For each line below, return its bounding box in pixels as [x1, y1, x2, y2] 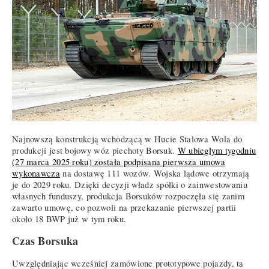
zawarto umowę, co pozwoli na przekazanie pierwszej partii [12, 201, 237, 213]
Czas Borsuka [12, 233, 79, 249]
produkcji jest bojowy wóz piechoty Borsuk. [12, 144, 178, 156]
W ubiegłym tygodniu [177, 144, 256, 156]
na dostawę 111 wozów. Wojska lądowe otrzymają [59, 167, 250, 179]
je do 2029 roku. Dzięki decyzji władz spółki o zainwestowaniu [12, 178, 247, 190]
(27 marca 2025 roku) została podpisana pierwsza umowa [12, 156, 226, 168]
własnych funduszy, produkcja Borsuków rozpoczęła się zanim [12, 190, 245, 202]
